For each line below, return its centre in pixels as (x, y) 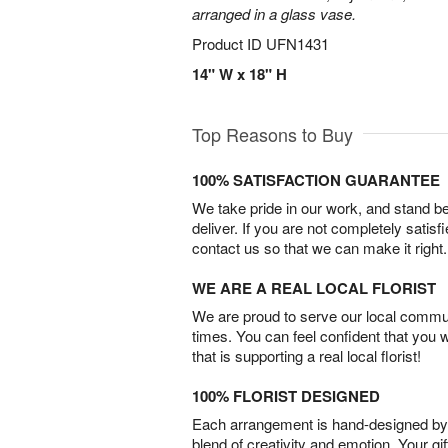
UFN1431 (297, 43)
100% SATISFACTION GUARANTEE (316, 180)
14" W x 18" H (239, 74)
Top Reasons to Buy (272, 134)
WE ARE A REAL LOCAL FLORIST (314, 288)
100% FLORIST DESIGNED (286, 396)
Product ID (229, 43)
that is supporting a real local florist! (306, 355)
